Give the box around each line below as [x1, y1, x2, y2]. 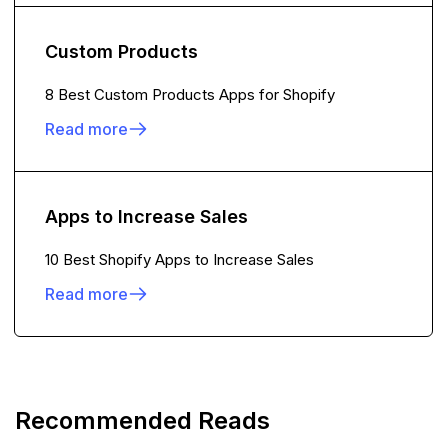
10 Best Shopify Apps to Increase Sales [45, 250, 314, 269]
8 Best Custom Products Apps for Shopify [45, 85, 335, 104]
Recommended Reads [15, 406, 270, 435]
